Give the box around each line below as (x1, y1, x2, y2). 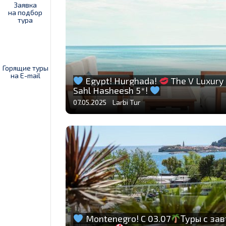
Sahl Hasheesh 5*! (73, 85, 150, 96)
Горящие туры (2, 64, 48, 72)
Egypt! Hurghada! (83, 75, 159, 86)
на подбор (8, 8, 42, 17)
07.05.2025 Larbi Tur (73, 98, 140, 107)
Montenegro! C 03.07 (83, 212, 171, 224)
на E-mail (10, 71, 40, 80)
